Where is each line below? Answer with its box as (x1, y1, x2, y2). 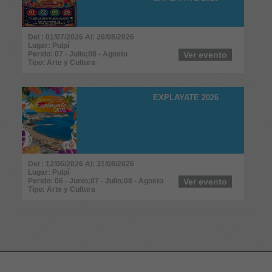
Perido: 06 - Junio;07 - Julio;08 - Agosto (28, 176, 163, 185)
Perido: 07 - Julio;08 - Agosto (28, 49, 127, 58)
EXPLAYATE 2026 (153, 92, 219, 102)
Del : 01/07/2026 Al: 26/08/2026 (28, 32, 134, 41)
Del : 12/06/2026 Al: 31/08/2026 (28, 159, 134, 168)
